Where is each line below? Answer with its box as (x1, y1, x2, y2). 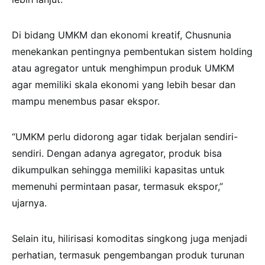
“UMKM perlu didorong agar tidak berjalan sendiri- (12, 131, 238, 143)
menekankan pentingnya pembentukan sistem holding (12, 46, 253, 58)
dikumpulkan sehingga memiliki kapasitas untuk (12, 164, 225, 176)
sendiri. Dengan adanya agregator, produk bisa (12, 147, 222, 160)
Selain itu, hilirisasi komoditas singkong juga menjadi (12, 232, 247, 245)
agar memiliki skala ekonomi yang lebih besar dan (12, 79, 235, 91)
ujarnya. (12, 197, 47, 209)
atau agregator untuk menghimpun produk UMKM (12, 62, 234, 75)
